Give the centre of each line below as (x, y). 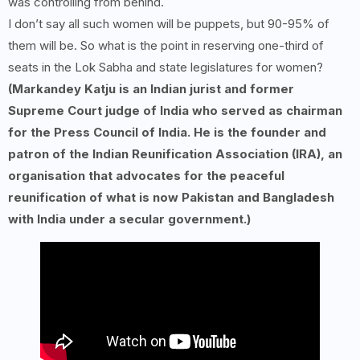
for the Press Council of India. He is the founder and (167, 133)
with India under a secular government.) (129, 219)
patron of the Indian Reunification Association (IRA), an (175, 154)
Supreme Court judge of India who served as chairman (175, 111)
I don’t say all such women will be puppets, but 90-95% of (169, 24)
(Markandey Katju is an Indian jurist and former (151, 89)
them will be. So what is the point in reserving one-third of (166, 46)
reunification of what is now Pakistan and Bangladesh (171, 198)
